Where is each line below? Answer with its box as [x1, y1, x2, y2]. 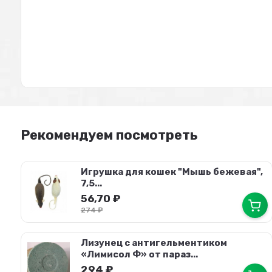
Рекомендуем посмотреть [21, 127, 198, 143]
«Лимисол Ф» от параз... [80, 248, 198, 260]
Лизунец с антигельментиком [80, 237, 227, 248]
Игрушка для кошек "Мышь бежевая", [80, 166, 263, 177]
